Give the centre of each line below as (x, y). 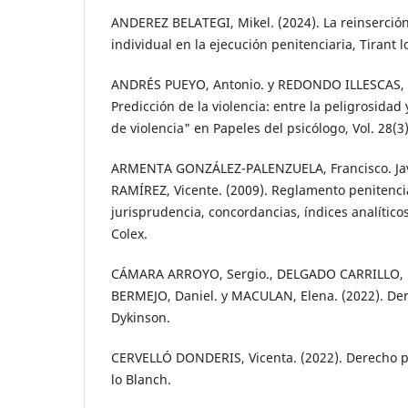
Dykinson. (141, 318)
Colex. (129, 234)
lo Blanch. (141, 380)
